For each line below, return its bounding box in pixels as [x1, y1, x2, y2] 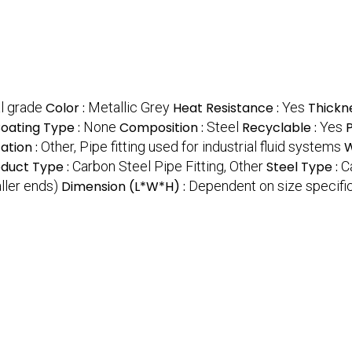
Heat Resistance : [173, 99, 282, 118]
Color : [46, 99, 88, 118]
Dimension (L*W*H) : [61, 178, 189, 196]
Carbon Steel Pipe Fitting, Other [72, 158, 263, 175]
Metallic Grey [88, 99, 170, 116]
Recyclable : [242, 119, 320, 137]
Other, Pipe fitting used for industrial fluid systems [41, 138, 341, 156]
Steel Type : [266, 158, 341, 177]
